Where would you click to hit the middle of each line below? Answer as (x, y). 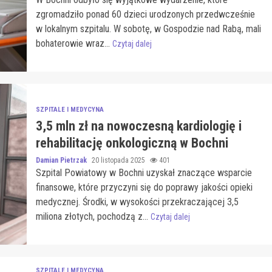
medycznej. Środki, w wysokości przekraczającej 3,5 (137, 202)
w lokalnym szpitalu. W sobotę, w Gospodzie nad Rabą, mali (148, 29)
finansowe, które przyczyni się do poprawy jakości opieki (144, 187)
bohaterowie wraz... (74, 43)
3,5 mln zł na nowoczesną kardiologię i (138, 126)
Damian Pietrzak (62, 160)
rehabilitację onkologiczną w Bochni (132, 143)
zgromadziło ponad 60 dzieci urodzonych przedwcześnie (145, 14)
